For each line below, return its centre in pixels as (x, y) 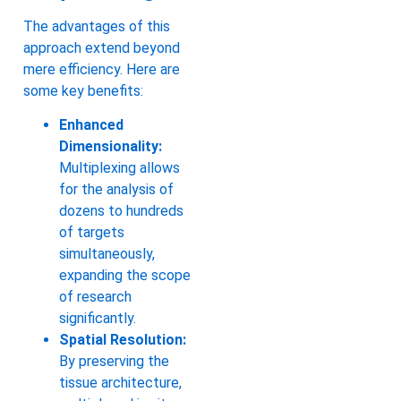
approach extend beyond (102, 47)
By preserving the (114, 362)
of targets (92, 233)
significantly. (98, 319)
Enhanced (91, 125)
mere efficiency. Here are (102, 69)
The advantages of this (97, 26)
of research (95, 297)
